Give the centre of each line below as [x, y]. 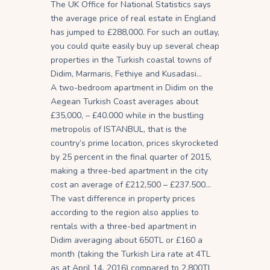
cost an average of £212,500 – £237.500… [131, 184]
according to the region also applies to [125, 212]
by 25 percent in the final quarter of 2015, [131, 157]
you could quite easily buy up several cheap [135, 46]
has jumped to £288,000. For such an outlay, [135, 32]
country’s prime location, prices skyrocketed [134, 143]
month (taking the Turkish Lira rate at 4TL [130, 254]
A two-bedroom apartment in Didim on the [132, 87]
